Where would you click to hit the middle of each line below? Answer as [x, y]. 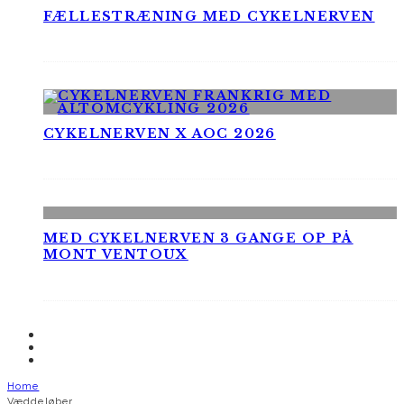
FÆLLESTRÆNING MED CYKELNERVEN [209, 16]
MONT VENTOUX [116, 255]
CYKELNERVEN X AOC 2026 [160, 133]
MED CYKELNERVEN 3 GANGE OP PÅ [198, 239]
